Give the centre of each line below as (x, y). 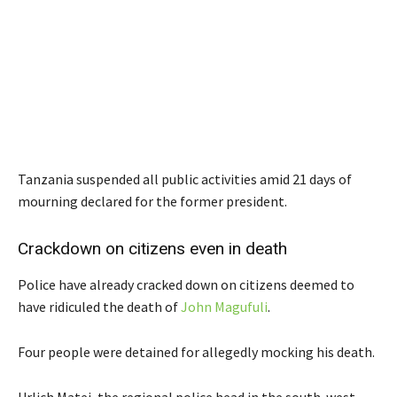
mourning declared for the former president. (152, 201)
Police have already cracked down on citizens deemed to (186, 284)
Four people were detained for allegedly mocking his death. (196, 351)
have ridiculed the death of (98, 306)
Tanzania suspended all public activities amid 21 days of (185, 179)
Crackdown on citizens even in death (152, 248)
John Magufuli (223, 306)
